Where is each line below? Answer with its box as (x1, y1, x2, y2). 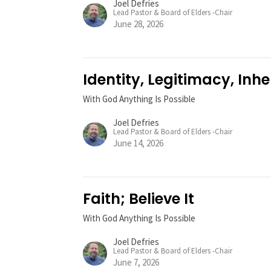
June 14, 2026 (113, 137, 164, 149)
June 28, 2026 (113, 18, 164, 30)
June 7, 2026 (113, 256, 160, 269)
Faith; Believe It (83, 189, 195, 209)
